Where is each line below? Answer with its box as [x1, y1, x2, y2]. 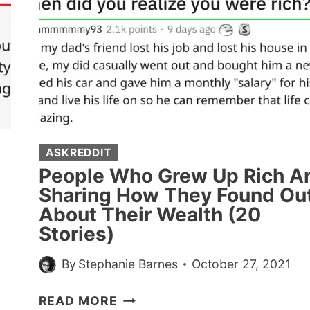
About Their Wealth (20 [38, 202, 261, 226]
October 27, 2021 [191, 257, 291, 272]
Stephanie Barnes [77, 257, 178, 272]
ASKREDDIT [45, 146, 111, 159]
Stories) [38, 221, 114, 246]
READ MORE [38, 293, 118, 309]
